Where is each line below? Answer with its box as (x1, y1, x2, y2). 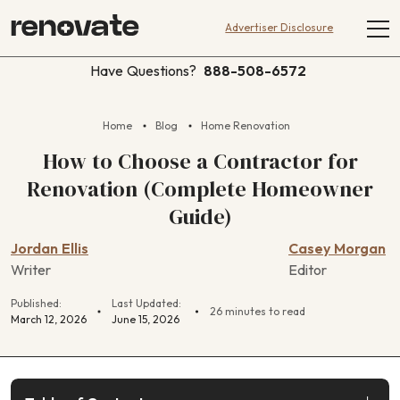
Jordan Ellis (11, 241, 88, 256)
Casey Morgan (288, 241, 386, 256)
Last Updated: (112, 297, 185, 310)
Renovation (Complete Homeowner (27, 178, 373, 201)
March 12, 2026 (11, 313, 87, 326)
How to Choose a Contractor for (42, 150, 358, 173)
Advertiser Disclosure (225, 21, 334, 35)
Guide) (168, 205, 232, 229)
